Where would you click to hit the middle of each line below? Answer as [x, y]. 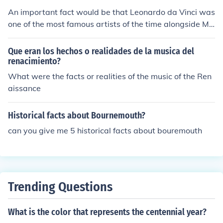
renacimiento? [34, 61]
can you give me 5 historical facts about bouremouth [105, 130]
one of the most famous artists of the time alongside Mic [111, 24]
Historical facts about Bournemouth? [77, 115]
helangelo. [27, 36]
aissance [24, 88]
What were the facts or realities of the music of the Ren [110, 76]
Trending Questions [60, 187]
